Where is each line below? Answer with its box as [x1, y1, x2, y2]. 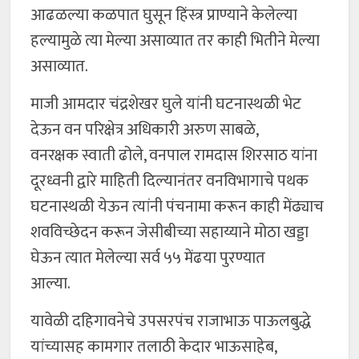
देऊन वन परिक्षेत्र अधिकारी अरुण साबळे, [30, 116, 259, 144]
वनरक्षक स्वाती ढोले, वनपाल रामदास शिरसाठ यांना [30, 142, 318, 170]
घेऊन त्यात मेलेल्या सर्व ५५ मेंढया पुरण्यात [30, 244, 266, 272]
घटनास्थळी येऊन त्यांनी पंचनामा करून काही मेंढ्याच [30, 193, 325, 221]
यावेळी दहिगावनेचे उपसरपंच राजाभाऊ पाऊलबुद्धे [30, 308, 312, 336]
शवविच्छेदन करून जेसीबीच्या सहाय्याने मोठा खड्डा [30, 219, 309, 247]
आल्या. [30, 270, 103, 298]
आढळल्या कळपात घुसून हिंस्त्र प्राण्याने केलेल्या [30, 2, 298, 30]
